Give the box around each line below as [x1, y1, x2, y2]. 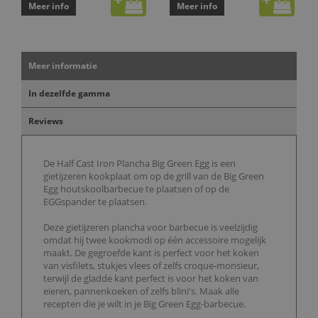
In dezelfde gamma [28, 87, 110, 100]
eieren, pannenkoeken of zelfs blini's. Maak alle [43, 285, 239, 298]
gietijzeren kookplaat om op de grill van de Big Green [43, 170, 264, 183]
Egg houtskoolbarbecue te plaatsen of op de [43, 182, 229, 196]
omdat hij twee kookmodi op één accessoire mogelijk [43, 234, 266, 247]
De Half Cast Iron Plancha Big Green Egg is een [43, 157, 236, 170]
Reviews [28, 115, 63, 128]
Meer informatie [28, 60, 97, 72]
